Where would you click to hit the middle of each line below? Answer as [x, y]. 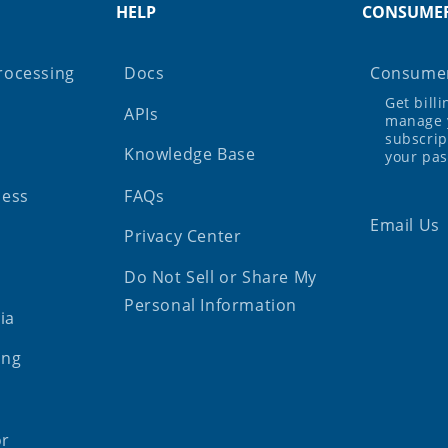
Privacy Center [183, 236]
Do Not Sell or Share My [220, 277]
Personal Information [211, 305]
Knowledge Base [190, 154]
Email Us [405, 225]
